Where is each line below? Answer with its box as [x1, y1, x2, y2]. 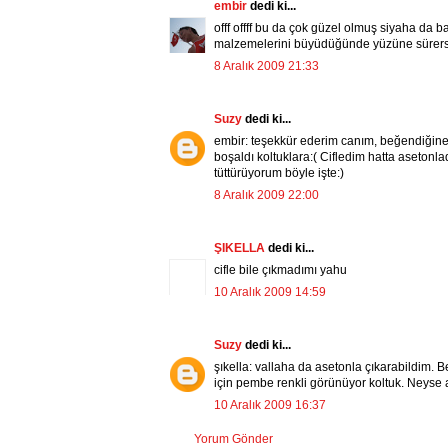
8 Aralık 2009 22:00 [214, 188, 319, 203]
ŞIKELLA [214, 241, 268, 256]
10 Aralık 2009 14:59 [214, 285, 326, 300]
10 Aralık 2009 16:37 [214, 398, 326, 413]
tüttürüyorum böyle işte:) [214, 166, 344, 181]
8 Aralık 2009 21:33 [214, 59, 319, 74]
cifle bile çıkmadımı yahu [214, 263, 347, 278]
